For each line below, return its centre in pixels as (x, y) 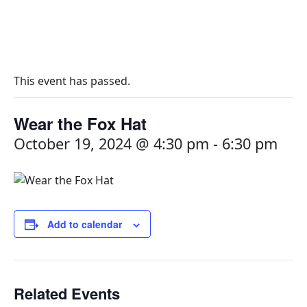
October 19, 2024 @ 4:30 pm (111, 144)
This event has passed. (72, 81)
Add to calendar (85, 224)
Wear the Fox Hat (80, 123)
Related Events (67, 293)
